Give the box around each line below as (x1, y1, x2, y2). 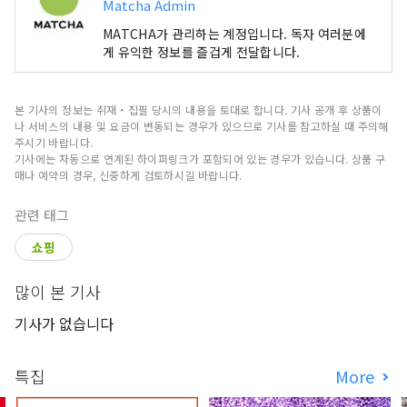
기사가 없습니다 (15, 313, 114, 335)
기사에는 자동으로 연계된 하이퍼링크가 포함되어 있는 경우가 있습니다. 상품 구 (15, 151, 386, 167)
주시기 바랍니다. (15, 134, 94, 151)
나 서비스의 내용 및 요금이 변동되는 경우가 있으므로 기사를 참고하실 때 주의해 (15, 118, 389, 134)
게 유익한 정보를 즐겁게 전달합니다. (103, 43, 301, 62)
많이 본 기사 (15, 280, 101, 304)
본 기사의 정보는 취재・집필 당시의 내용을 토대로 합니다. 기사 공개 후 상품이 (15, 102, 382, 118)
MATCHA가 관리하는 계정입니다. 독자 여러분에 (103, 25, 366, 44)
